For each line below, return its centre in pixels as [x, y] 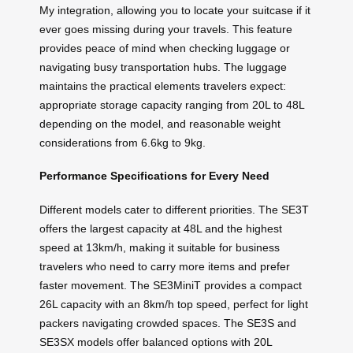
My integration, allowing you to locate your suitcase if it [175, 10]
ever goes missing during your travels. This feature [166, 29]
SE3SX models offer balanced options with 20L [156, 342]
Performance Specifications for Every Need [154, 176]
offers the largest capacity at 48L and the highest [161, 228]
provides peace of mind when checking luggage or [165, 48]
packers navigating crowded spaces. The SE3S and [168, 323]
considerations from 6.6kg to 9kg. [123, 142]
